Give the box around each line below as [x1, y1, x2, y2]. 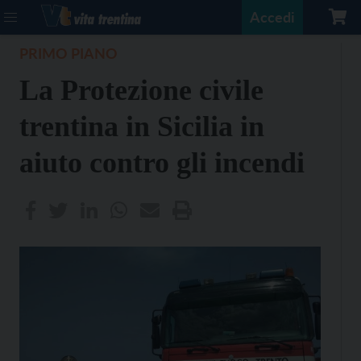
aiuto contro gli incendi [19, 147, 305, 179]
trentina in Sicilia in [19, 110, 264, 143]
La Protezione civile [19, 74, 263, 106]
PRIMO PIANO [19, 44, 118, 62]
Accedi [250, 8, 295, 26]
